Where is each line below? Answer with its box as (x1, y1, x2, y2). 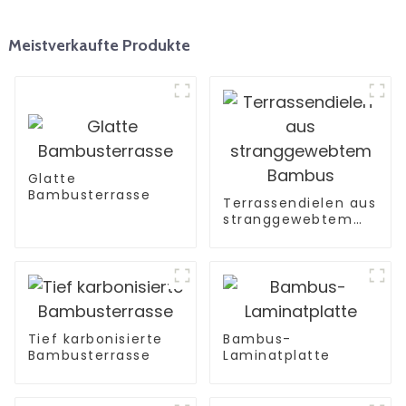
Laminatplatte (222, 346, 331, 365)
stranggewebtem (222, 210, 353, 229)
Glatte (27, 169, 77, 188)
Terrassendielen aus (222, 194, 377, 213)
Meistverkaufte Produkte (7, 35, 190, 55)
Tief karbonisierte (27, 330, 163, 349)
